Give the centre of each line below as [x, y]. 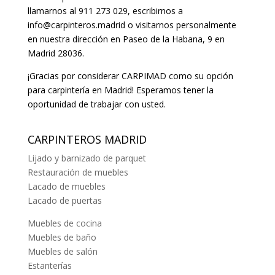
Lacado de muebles [66, 187]
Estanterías [49, 266]
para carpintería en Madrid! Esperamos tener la [120, 90]
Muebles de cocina [64, 223]
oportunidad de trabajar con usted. [96, 104]
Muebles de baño [62, 238]
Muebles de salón [62, 252]
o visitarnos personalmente [180, 25]
